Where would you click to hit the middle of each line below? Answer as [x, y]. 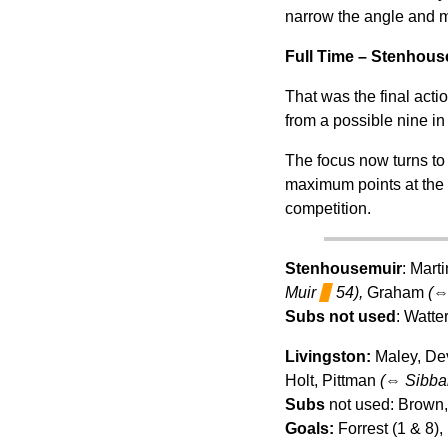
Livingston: [327, 356]
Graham [395, 292]
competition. [327, 208]
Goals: [309, 428]
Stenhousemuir [343, 268]
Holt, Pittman [332, 380]
